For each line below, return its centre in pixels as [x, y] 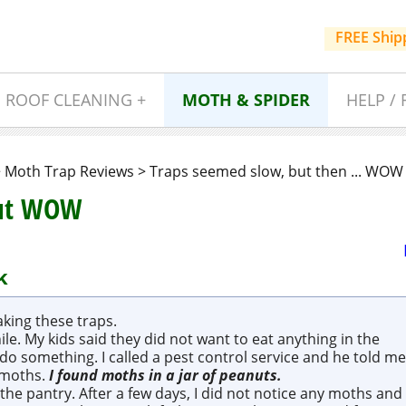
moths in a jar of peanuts [189, 376]
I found [75, 376]
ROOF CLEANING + [75, 100]
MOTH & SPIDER [246, 100]
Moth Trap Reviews [69, 171]
